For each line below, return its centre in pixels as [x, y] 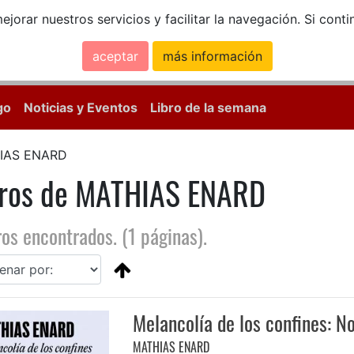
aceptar [115, 56]
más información [212, 56]
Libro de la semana [208, 108]
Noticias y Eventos [81, 108]
